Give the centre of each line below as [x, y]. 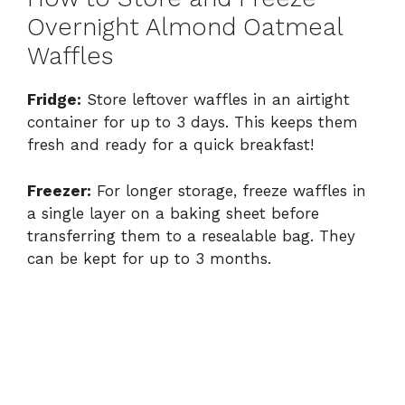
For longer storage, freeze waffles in [229, 190]
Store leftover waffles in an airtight [216, 100]
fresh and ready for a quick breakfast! [170, 145]
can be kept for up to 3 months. [149, 258]
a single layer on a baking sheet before [173, 213]
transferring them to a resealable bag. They [191, 235]
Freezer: [59, 190]
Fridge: [54, 100]
